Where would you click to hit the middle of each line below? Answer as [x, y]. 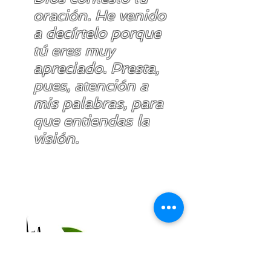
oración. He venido [100, 15]
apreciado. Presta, [96, 68]
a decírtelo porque [97, 33]
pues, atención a [91, 86]
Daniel [101, 175]
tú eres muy [74, 51]
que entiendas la [91, 121]
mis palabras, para [98, 103]
